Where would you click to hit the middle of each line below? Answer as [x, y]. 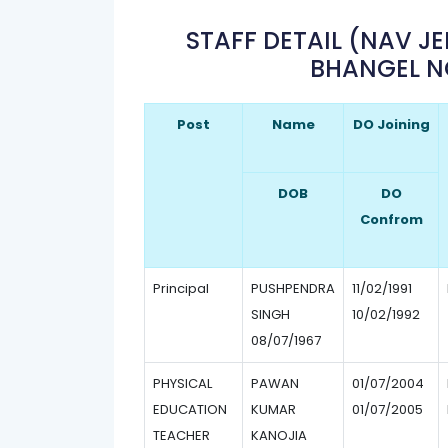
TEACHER [181, 435]
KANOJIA [279, 435]
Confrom [391, 219]
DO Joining [391, 124]
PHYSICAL [182, 383]
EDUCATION [190, 409]
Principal [181, 288]
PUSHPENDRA [293, 288]
